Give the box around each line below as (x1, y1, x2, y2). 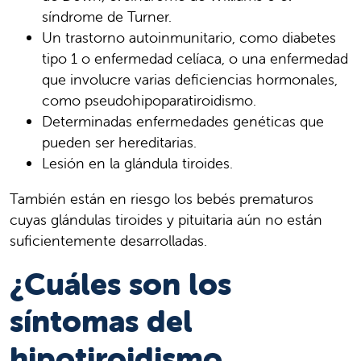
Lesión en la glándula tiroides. (42, 154, 233, 173)
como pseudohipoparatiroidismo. (42, 91, 256, 110)
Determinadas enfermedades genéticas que (42, 112, 324, 131)
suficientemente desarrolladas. (10, 231, 207, 251)
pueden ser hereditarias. (42, 133, 197, 152)
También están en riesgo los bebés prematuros (10, 189, 313, 209)
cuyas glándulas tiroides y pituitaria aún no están (10, 210, 322, 230)
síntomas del (10, 302, 193, 341)
